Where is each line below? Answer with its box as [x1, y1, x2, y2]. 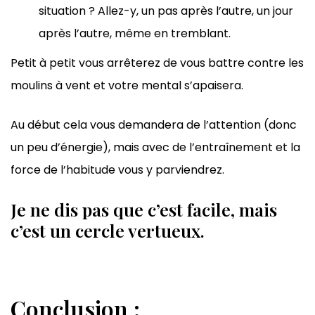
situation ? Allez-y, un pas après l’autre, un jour [39, 3, 293, 20]
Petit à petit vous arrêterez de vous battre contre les [11, 55, 304, 72]
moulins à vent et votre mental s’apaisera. [11, 77, 243, 94]
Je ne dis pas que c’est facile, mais [11, 198, 277, 221]
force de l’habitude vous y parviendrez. [11, 162, 224, 179]
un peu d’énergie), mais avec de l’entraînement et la [11, 139, 300, 156]
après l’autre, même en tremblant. [39, 25, 231, 42]
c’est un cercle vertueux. [11, 219, 205, 243]
